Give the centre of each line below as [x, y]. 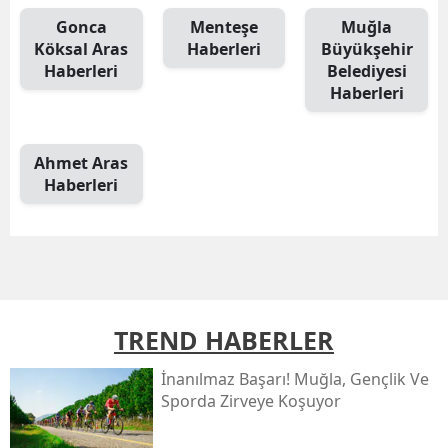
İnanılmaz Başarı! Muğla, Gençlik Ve [294, 379]
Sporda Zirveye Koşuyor [250, 401]
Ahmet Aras [81, 163]
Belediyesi [366, 71]
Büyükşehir [366, 49]
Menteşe [223, 27]
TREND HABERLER [224, 340]
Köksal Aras [81, 49]
